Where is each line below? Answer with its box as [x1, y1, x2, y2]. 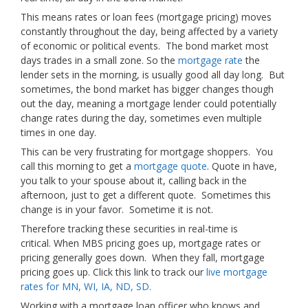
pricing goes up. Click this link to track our [21, 265, 206, 278]
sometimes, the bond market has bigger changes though [21, 82, 274, 96]
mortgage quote [134, 159, 207, 173]
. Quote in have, [207, 159, 277, 173]
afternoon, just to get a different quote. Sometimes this [21, 188, 271, 201]
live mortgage [206, 265, 267, 278]
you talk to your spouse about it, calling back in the [21, 174, 247, 187]
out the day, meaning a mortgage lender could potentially [21, 97, 276, 110]
